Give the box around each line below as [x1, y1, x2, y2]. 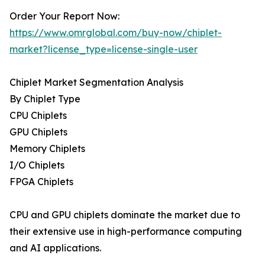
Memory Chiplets [9, 143, 85, 155]
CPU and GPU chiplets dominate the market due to [9, 209, 240, 221]
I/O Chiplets [9, 159, 64, 172]
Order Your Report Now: [9, 10, 119, 22]
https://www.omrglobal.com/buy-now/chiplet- [9, 27, 222, 39]
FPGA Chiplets [9, 176, 73, 188]
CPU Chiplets [9, 109, 67, 122]
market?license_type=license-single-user [9, 43, 198, 56]
